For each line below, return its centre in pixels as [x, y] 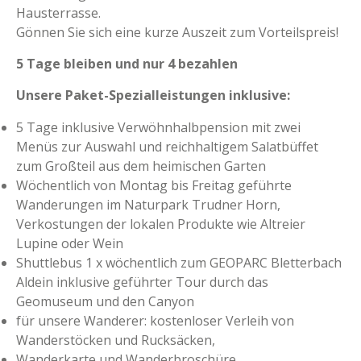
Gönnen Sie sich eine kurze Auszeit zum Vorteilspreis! [177, 32]
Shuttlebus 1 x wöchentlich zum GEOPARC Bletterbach [179, 263]
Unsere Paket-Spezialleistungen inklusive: [153, 95]
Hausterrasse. [58, 13]
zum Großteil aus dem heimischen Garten [141, 166]
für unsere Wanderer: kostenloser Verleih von [155, 321]
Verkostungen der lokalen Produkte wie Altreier [161, 224]
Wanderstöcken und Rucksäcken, [116, 340]
